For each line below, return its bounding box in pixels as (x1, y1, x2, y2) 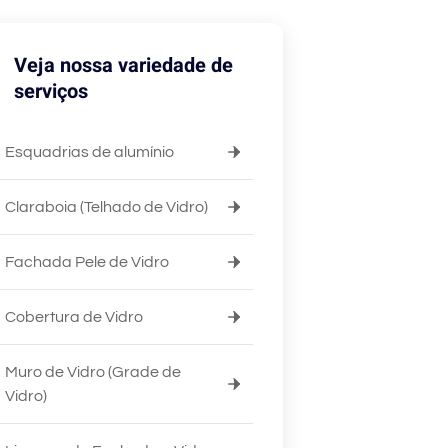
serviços (14, 77, 88, 106)
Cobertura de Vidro (5, 309, 143, 325)
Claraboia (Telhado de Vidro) (5, 199, 208, 215)
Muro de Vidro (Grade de (5, 364, 181, 380)
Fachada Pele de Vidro (5, 254, 169, 270)
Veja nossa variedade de (14, 51, 233, 80)
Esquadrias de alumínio (5, 144, 174, 160)
